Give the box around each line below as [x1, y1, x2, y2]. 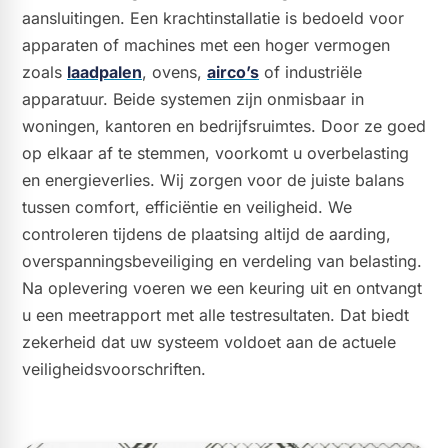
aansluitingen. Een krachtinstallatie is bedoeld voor [22, 7, 404, 28]
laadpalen [67, 61, 142, 82]
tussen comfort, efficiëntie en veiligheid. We [22, 196, 352, 217]
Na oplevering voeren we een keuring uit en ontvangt [22, 277, 422, 298]
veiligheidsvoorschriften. [22, 358, 206, 379]
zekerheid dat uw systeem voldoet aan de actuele [22, 331, 396, 352]
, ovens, [142, 61, 207, 82]
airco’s [207, 61, 259, 82]
